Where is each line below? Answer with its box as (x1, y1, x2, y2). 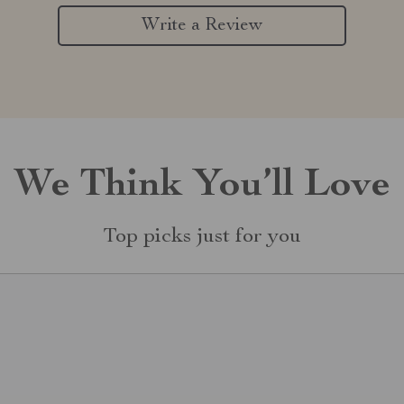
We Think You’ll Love (14, 167, 390, 207)
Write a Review (142, 16, 262, 35)
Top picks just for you (103, 226, 301, 248)
